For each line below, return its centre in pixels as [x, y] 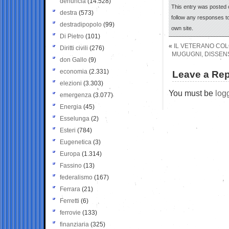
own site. [182, 28]
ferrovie [70, 212]
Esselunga [75, 118]
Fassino [71, 165]
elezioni [71, 83]
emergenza [76, 95]
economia [74, 71]
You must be [192, 93]
